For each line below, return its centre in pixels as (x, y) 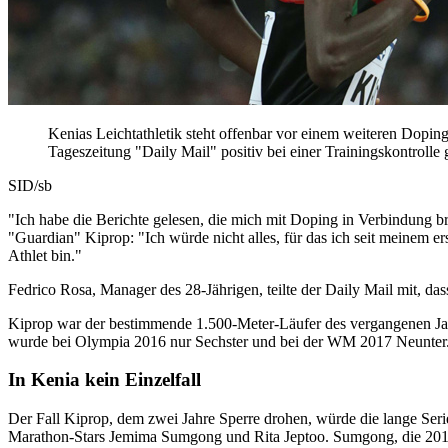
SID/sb (30, 185)
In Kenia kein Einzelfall (104, 380)
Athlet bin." (45, 255)
